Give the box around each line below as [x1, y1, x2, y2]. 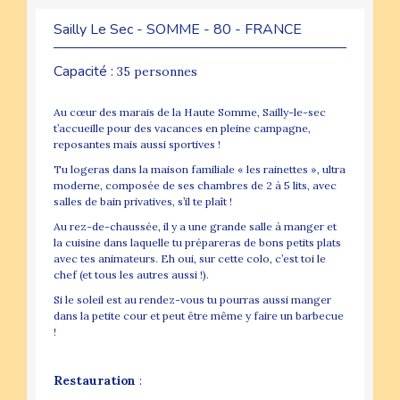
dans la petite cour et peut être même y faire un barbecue [54, 308, 344, 322]
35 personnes [117, 62, 197, 79]
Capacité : [54, 61, 117, 81]
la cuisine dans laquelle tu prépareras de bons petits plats [54, 235, 341, 249]
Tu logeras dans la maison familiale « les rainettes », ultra [54, 162, 346, 176]
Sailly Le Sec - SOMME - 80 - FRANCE [54, 19, 302, 39]
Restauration [54, 371, 136, 388]
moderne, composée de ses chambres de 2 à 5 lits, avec [54, 178, 337, 192]
